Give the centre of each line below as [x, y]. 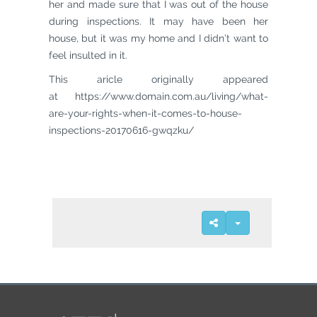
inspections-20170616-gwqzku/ [121, 130]
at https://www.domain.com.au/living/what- [158, 96]
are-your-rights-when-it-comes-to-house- [145, 113]
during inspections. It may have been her [158, 21]
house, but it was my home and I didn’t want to [158, 38]
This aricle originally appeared [158, 79]
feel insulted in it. [88, 55]
